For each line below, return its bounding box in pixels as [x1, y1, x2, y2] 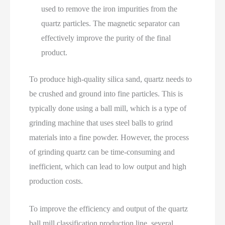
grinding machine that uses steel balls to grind [29, 119, 173, 128]
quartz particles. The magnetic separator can [41, 19, 180, 28]
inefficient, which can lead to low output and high [29, 162, 187, 171]
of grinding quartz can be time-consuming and [29, 148, 175, 157]
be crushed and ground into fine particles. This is [29, 89, 183, 98]
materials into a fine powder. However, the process [29, 133, 189, 142]
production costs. [29, 177, 83, 186]
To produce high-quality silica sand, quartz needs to [29, 75, 192, 84]
